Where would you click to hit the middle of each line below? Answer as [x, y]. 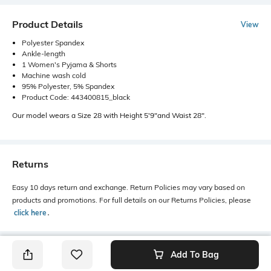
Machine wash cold [54, 76]
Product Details [47, 24]
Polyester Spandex [53, 43]
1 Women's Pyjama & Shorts [69, 65]
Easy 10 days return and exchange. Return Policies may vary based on [129, 188]
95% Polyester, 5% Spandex [68, 87]
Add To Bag [194, 255]
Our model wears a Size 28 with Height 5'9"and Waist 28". [109, 116]
